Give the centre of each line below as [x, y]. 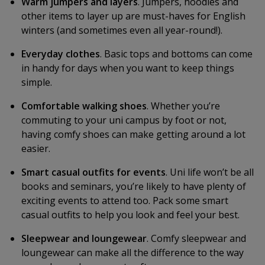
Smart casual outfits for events [93, 172]
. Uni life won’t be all [210, 172]
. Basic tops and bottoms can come [176, 54]
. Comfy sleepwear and [196, 238]
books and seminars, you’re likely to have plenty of [134, 186]
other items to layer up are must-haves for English [133, 16]
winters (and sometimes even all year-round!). [122, 30]
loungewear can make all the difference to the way [132, 253]
